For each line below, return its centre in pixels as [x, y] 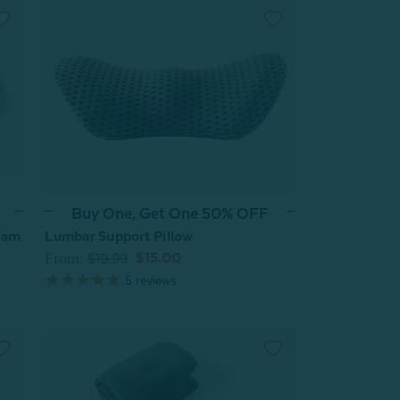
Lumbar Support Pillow [119, 236]
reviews [155, 280]
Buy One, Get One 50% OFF [171, 213]
